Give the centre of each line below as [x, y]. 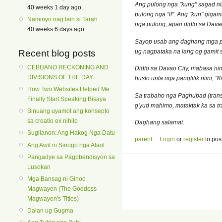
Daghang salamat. [160, 122]
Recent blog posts [57, 53]
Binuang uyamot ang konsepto [68, 111]
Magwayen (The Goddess [62, 189]
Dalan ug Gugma [50, 211]
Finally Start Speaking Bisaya [67, 99]
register [194, 139]
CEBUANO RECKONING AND [68, 67]
